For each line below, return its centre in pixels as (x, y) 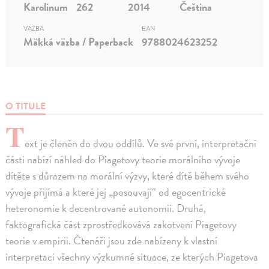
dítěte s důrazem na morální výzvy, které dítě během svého (128, 175)
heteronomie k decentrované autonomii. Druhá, (106, 208)
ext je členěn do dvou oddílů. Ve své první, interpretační (141, 143)
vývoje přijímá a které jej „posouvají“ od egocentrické (116, 192)
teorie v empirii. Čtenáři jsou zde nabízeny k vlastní (112, 240)
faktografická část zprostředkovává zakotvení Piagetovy (121, 224)
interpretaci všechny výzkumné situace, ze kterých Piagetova (132, 256)
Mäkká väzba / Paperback (79, 41)
